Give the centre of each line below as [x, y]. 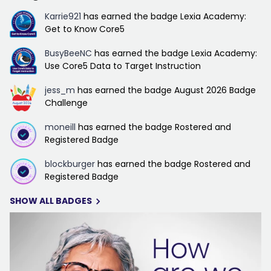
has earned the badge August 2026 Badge [167, 90]
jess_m [60, 90]
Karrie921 [63, 17]
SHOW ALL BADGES [51, 201]
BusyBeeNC [68, 54]
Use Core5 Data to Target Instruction [123, 66]
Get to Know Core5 [85, 29]
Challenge [66, 103]
